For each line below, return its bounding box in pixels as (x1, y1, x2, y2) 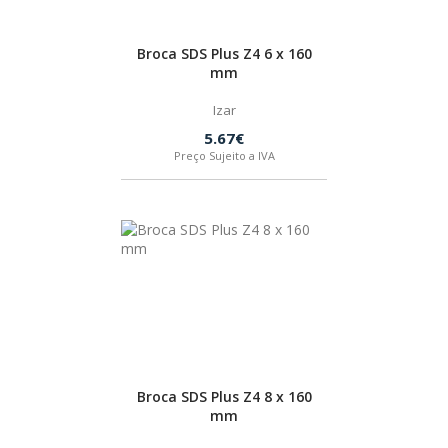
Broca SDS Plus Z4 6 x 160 (136, 44, 312, 63)
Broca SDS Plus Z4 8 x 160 (136, 387, 312, 406)
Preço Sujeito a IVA (173, 148, 275, 163)
